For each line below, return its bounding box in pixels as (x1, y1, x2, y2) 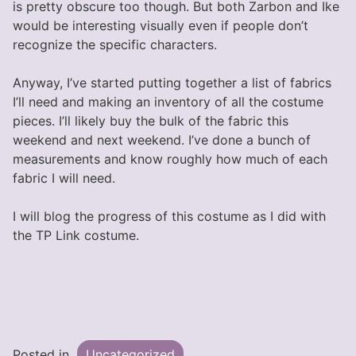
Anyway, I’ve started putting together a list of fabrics (13, 75, 331, 91)
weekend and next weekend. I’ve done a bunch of (13, 132, 311, 148)
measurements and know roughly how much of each (13, 151, 327, 167)
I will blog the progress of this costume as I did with (13, 208, 326, 224)
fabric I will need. (13, 170, 115, 186)
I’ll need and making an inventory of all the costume (13, 94, 323, 110)
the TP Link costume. (13, 227, 139, 243)
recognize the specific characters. (13, 37, 217, 52)
